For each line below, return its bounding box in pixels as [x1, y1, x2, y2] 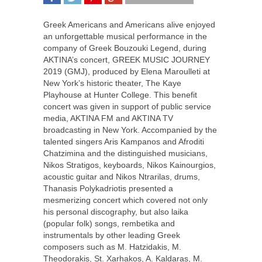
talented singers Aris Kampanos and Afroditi [43, 137, 204, 147]
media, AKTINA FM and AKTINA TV [43, 113, 173, 123]
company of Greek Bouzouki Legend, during [43, 43, 206, 53]
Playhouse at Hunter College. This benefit [43, 90, 197, 100]
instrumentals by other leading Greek [43, 230, 180, 240]
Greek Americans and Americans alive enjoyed [43, 20, 215, 30]
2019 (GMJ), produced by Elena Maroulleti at [43, 67, 210, 77]
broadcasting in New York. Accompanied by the [43, 125, 217, 135]
